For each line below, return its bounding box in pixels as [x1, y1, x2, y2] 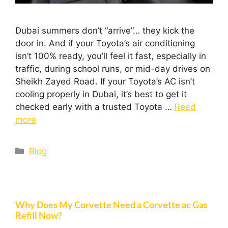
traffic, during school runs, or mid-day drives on [15, 63, 210, 74]
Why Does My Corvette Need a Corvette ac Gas [15, 198, 208, 210]
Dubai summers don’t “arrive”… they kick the [15, 25, 194, 36]
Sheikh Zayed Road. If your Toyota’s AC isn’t [15, 76, 195, 87]
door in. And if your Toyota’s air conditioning [15, 38, 195, 48]
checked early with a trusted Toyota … [15, 101, 175, 112]
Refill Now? [15, 209, 62, 221]
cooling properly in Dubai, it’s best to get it [15, 89, 187, 99]
